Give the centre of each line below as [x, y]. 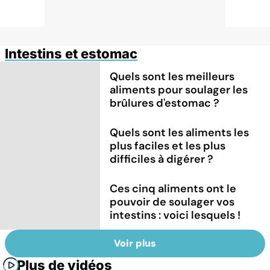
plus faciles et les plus [168, 146]
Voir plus [135, 243]
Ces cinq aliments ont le [173, 188]
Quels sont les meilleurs [172, 76]
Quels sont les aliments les [180, 132]
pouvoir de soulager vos [172, 202]
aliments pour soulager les [179, 89]
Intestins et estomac [71, 53]
